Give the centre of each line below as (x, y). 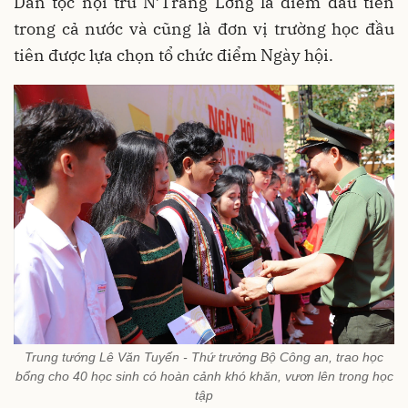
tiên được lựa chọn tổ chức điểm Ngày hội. (173, 56)
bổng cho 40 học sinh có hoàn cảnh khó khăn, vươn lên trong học (204, 376)
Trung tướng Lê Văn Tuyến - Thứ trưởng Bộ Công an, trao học (204, 357)
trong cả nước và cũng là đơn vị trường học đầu (204, 29)
